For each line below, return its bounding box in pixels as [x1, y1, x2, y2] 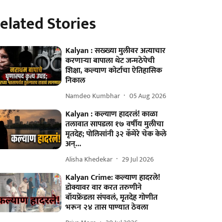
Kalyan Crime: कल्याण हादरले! [65, 171, 161, 184]
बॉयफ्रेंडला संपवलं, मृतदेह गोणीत [65, 191, 158, 204]
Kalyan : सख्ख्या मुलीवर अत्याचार [65, 44, 166, 57]
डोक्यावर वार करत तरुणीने [65, 181, 142, 194]
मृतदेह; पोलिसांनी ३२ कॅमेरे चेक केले [65, 127, 167, 141]
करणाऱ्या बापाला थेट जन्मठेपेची [65, 54, 155, 67]
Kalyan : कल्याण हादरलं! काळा [65, 108, 158, 121]
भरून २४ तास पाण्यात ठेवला [65, 201, 149, 214]
